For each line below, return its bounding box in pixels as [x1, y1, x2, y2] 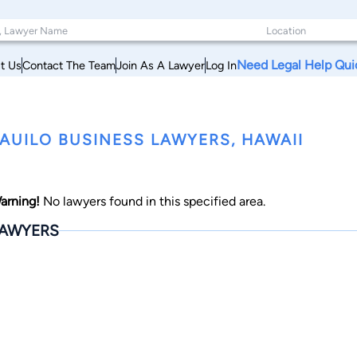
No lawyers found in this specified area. [40, 194, 265, 209]
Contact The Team [22, 57, 116, 73]
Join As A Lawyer [116, 57, 205, 73]
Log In [206, 57, 237, 73]
